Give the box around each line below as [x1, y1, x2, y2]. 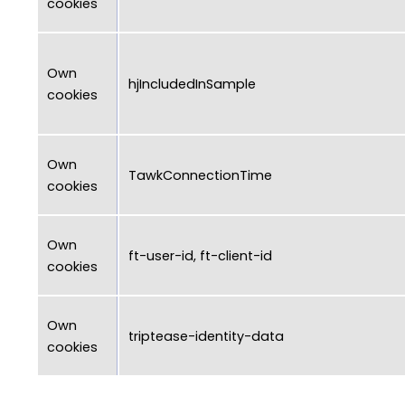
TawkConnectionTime [128, 165, 272, 184]
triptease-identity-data [128, 326, 284, 345]
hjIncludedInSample [128, 74, 256, 93]
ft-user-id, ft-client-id [128, 246, 272, 265]
